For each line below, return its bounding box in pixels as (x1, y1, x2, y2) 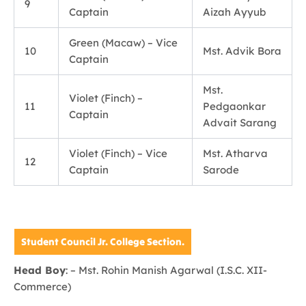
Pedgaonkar (203, 99, 266, 113)
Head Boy (14, 264, 66, 277)
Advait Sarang (203, 115, 277, 129)
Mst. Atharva (203, 146, 268, 160)
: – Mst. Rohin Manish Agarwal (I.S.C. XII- (66, 264, 267, 277)
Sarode (203, 163, 239, 176)
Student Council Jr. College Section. (21, 236, 184, 249)
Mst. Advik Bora (203, 44, 281, 57)
